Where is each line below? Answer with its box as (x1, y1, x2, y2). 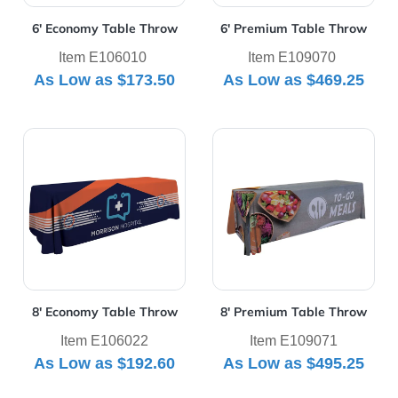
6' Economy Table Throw (31, 20, 178, 37)
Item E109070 (247, 50, 339, 66)
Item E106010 (59, 50, 151, 66)
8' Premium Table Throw (219, 304, 367, 321)
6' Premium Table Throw (219, 20, 367, 37)
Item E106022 (60, 333, 149, 349)
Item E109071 (249, 333, 338, 349)
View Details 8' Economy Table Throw (22, 129, 274, 147)
